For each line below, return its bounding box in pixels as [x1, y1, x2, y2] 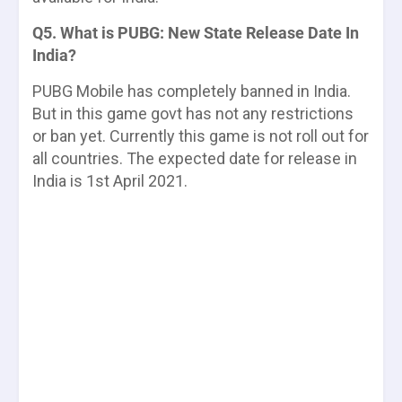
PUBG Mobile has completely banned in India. [32, 81, 351, 100]
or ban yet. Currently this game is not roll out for [32, 126, 369, 145]
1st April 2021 [86, 170, 184, 190]
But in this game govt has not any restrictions [32, 103, 354, 123]
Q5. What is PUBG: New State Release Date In [32, 22, 359, 42]
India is [32, 170, 86, 190]
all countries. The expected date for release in [32, 148, 357, 168]
